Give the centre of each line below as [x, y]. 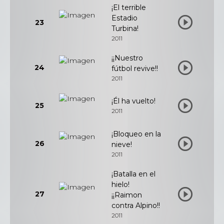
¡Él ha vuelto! [133, 101]
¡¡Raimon [127, 195]
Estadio [124, 18]
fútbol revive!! [135, 68]
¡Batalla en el [133, 174]
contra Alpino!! [136, 205]
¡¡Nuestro [127, 58]
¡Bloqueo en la [136, 134]
